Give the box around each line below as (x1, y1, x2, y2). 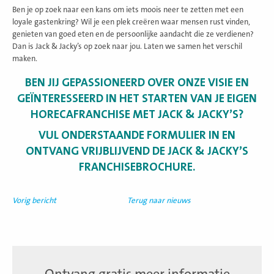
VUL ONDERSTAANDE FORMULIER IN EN (39, 128, 235, 142)
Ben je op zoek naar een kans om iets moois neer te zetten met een (12, 5, 243, 14)
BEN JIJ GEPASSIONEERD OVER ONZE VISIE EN (25, 75, 249, 89)
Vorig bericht (12, 196, 56, 205)
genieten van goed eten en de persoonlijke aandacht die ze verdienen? (12, 29, 254, 39)
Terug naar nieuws (127, 196, 191, 205)
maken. (12, 54, 37, 63)
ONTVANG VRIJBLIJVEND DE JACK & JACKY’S (26, 144, 248, 158)
